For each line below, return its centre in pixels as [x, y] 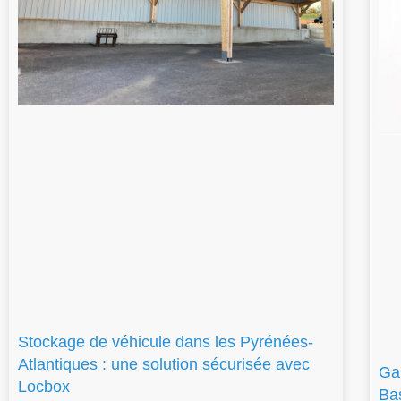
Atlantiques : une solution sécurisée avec [164, 365]
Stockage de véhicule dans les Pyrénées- [166, 342]
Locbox [44, 387]
